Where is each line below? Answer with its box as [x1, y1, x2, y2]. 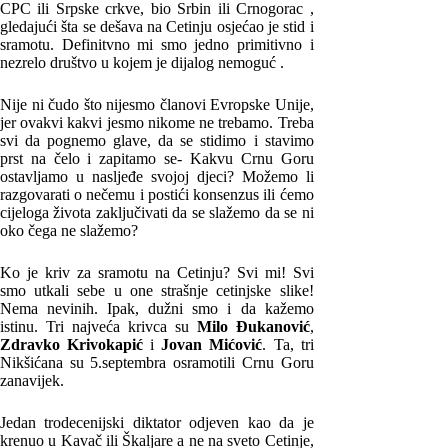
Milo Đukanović [196, 317, 310, 335]
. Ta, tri [262, 335, 314, 353]
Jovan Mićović [161, 335, 263, 353]
